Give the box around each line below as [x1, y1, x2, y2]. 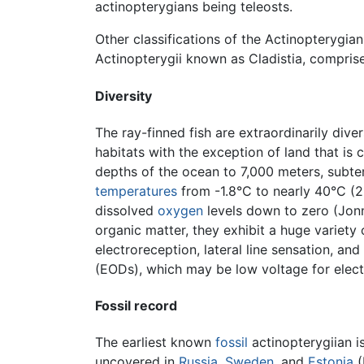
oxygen [158, 201, 203, 219]
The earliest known [95, 334, 215, 351]
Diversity [95, 87, 152, 104]
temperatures [95, 182, 177, 199]
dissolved [95, 201, 158, 219]
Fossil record [95, 297, 177, 314]
